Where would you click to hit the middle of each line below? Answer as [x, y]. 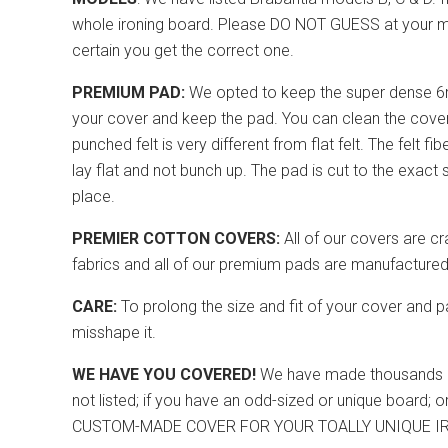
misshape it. [114, 332]
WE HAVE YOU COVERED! [164, 374]
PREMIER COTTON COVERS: [176, 238]
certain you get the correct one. [183, 50]
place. [93, 196]
